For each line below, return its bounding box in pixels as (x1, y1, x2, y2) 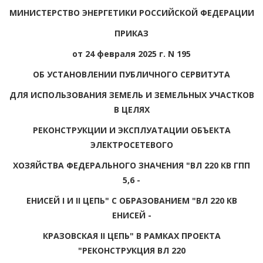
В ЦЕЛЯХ (113, 103, 150, 115)
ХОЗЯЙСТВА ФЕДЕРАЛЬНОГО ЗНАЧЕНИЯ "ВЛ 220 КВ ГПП (13, 159, 250, 171)
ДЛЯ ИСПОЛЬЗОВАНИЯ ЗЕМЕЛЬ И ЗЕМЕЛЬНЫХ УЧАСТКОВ (9, 89, 254, 100)
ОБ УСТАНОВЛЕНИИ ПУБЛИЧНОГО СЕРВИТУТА (33, 68, 230, 80)
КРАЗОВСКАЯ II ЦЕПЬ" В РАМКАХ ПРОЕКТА (42, 230, 221, 241)
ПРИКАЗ (114, 27, 149, 39)
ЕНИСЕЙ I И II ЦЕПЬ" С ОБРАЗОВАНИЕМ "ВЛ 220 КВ (26, 194, 237, 206)
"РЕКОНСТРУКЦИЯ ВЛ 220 (77, 244, 186, 256)
